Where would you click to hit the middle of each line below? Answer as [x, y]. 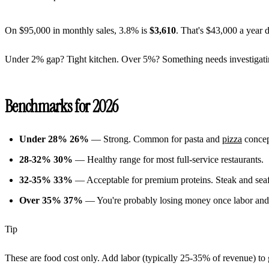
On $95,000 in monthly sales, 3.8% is [77, 30]
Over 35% [40, 200]
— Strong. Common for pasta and [156, 139]
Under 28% [43, 139]
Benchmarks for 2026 [62, 106]
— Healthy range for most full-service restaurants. [168, 159]
